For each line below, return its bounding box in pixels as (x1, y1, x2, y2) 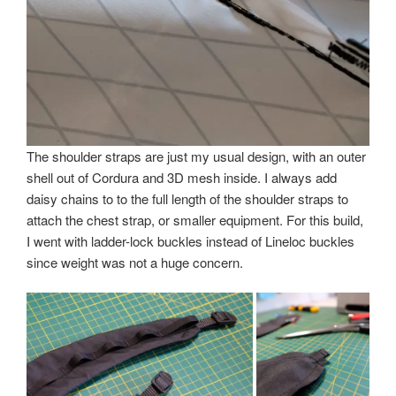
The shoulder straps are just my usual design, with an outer (27, 146, 366, 165)
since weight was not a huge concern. (27, 252, 243, 271)
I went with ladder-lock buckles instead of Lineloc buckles (27, 231, 354, 250)
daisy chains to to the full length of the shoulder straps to (27, 188, 348, 208)
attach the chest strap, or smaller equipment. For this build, (27, 209, 363, 229)
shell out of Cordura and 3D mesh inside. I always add (27, 167, 337, 187)
